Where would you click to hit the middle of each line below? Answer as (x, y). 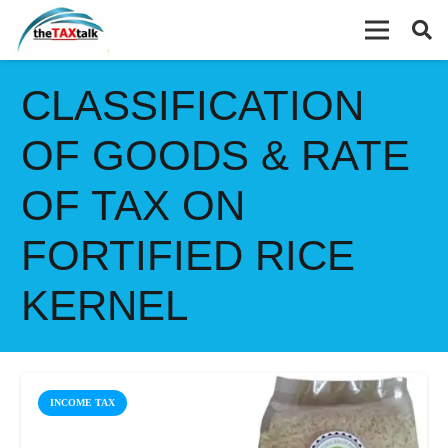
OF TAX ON (133, 205)
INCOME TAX (82, 402)
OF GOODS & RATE (215, 155)
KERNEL (104, 305)
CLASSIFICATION (192, 105)
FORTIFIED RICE (188, 255)
